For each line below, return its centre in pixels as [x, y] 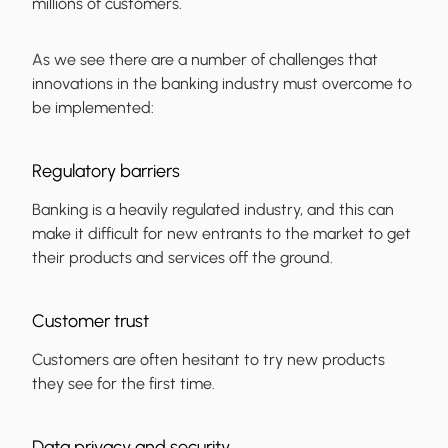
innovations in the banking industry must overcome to [222, 84]
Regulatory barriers [106, 171]
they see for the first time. [123, 384]
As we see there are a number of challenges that [205, 60]
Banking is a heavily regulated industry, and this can [213, 210]
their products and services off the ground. [182, 258]
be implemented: [93, 108]
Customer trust [90, 321]
